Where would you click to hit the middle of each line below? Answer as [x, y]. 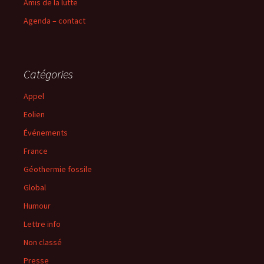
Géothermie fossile [58, 169]
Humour [37, 205]
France [36, 151]
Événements [46, 132]
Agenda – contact [55, 20]
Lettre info [42, 224]
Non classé [43, 242]
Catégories [48, 74]
